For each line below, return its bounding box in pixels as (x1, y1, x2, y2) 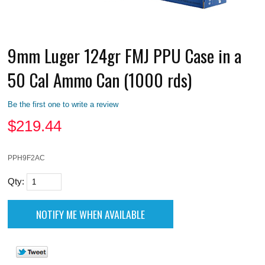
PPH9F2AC (8, 153, 46, 161)
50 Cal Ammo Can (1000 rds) (8, 66, 192, 92)
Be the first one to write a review (8, 99, 119, 109)
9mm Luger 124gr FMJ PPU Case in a (8, 42, 242, 68)
